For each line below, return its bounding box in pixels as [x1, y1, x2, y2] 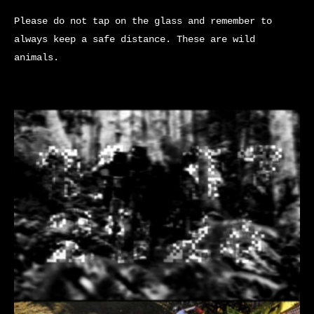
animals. [14, 52, 59, 64]
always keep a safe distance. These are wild [14, 34, 255, 46]
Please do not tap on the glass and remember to [14, 15, 272, 27]
